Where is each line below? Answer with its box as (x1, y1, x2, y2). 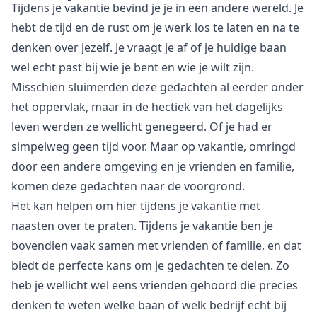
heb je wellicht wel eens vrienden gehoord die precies (11, 277, 298, 294)
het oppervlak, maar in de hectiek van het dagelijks (11, 99, 283, 115)
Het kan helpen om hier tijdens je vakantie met (11, 198, 260, 214)
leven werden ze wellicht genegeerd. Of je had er (11, 119, 272, 135)
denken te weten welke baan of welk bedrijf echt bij (11, 297, 287, 313)
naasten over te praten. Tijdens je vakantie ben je (11, 218, 273, 234)
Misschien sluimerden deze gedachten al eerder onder (11, 79, 304, 96)
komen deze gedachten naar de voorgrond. (11, 178, 245, 195)
